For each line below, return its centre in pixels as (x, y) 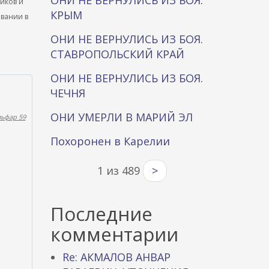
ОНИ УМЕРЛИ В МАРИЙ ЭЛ (121, 117)
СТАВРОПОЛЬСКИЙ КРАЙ (117, 54)
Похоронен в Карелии (110, 141)
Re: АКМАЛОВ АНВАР (116, 257)
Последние (101, 214)
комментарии (114, 234)
